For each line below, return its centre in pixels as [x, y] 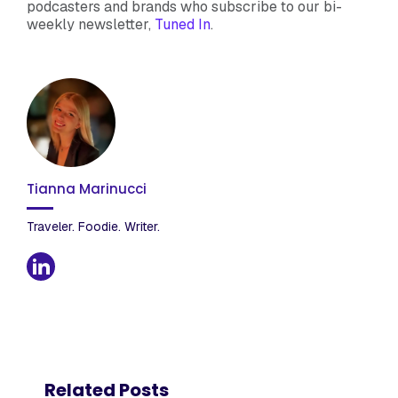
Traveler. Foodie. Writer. [93, 226]
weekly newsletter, [91, 24]
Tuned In [183, 24]
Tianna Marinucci [87, 188]
